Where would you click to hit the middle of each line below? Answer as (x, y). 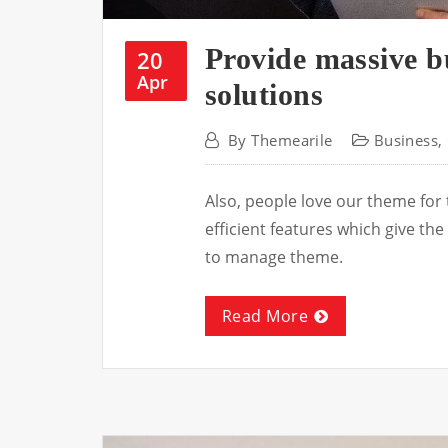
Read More (265, 315)
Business (406, 139)
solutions (264, 94)
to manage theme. (274, 256)
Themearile (292, 139)
